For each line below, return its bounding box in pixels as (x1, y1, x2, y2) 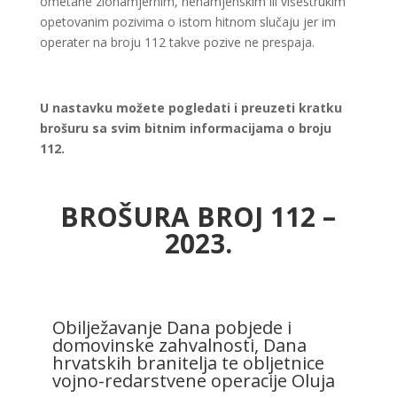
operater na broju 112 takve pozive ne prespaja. (39, 34, 315, 51)
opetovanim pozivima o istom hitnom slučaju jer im (39, 13, 336, 30)
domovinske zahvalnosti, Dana (51, 333, 307, 357)
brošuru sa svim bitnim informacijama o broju (39, 120, 331, 136)
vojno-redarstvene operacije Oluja (51, 369, 335, 393)
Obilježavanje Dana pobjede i (51, 315, 292, 339)
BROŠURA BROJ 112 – (60, 198, 337, 235)
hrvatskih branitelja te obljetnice (51, 351, 324, 375)
